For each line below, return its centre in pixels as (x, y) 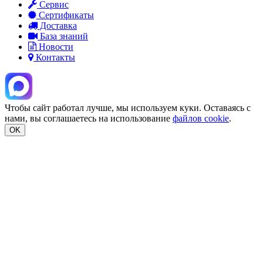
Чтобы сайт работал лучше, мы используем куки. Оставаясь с (128, 108)
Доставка (57, 26)
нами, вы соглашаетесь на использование (89, 119)
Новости (55, 47)
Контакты (54, 58)
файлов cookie (201, 119)
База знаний (63, 36)
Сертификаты (65, 15)
